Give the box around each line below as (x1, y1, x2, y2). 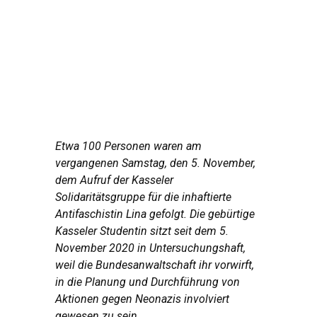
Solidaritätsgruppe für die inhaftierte (55, 190, 231, 204)
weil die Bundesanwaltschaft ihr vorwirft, (55, 258, 254, 272)
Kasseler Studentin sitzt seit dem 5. (55, 224, 229, 238)
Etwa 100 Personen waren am (55, 139, 202, 154)
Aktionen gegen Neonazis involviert (55, 292, 229, 306)
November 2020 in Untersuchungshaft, (55, 241, 246, 255)
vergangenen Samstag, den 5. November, (55, 156, 255, 171)
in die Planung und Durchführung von (55, 275, 240, 289)
